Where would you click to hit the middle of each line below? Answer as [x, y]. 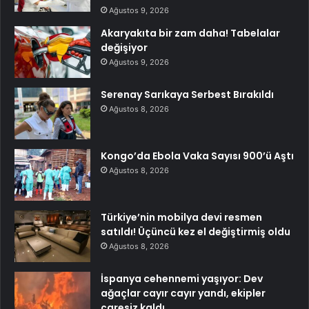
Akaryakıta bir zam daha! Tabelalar [190, 33]
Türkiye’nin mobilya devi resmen [181, 218]
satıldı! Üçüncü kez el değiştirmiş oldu [196, 232]
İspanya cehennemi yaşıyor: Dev [182, 279]
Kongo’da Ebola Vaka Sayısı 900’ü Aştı [197, 156]
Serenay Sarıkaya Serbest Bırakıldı [187, 95]
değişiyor [124, 48]
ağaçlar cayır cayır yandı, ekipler [183, 293]
